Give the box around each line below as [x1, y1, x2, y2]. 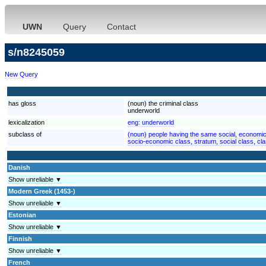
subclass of [8, 130, 42, 138]
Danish [8, 163, 30, 171]
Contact [107, 22, 136, 31]
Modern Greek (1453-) [8, 187, 75, 195]
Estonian [8, 211, 36, 218]
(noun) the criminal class [128, 99, 198, 107]
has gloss [8, 99, 36, 107]
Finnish [8, 235, 32, 242]
